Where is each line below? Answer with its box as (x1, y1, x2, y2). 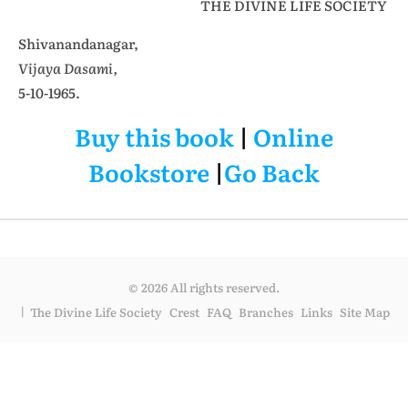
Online (253, 118, 333, 154)
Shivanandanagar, (18, 33, 138, 54)
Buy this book (75, 118, 234, 154)
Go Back (224, 154, 320, 189)
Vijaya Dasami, (18, 57, 117, 78)
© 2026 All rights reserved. (128, 279, 280, 296)
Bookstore (88, 154, 209, 189)
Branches (238, 303, 293, 321)
